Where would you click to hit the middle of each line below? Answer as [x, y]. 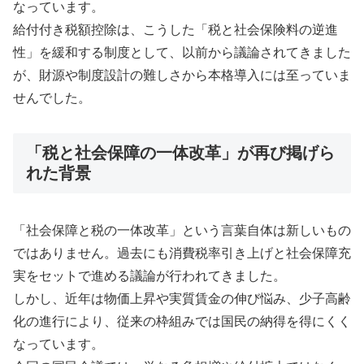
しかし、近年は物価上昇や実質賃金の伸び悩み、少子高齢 [182, 298]
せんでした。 [52, 97]
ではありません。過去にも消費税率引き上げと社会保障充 [182, 253]
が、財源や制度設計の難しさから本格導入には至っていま [182, 75]
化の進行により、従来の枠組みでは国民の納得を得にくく [182, 321]
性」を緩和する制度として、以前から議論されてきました [182, 52]
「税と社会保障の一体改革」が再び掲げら [180, 152]
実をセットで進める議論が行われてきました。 [149, 275]
